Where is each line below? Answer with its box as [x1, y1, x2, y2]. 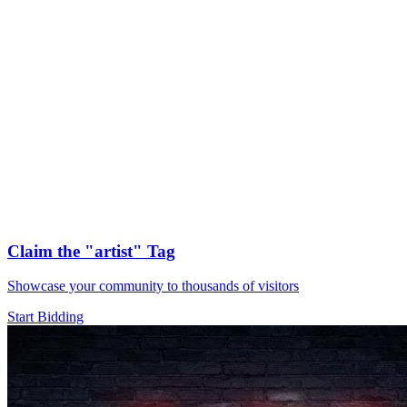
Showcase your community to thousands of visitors [7, 278, 299, 294]
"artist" [84, 241, 143, 261]
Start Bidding [7, 309, 84, 325]
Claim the [7, 241, 84, 261]
